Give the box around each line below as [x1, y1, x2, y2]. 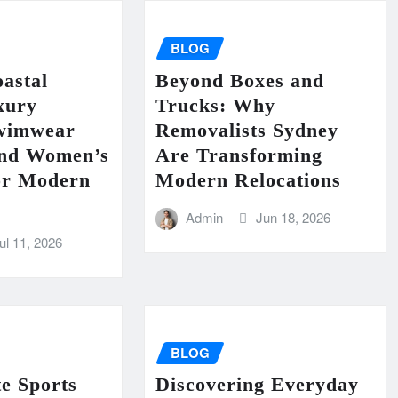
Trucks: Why [155, 93, 275, 116]
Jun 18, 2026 [255, 207, 330, 227]
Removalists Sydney [155, 118, 338, 141]
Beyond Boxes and [155, 68, 324, 92]
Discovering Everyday [155, 373, 359, 396]
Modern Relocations [155, 168, 341, 191]
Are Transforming [155, 143, 322, 166]
